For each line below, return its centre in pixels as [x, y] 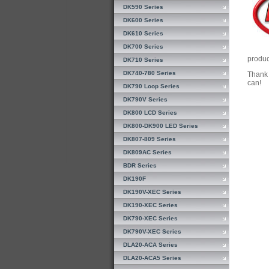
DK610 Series [143, 33]
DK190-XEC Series [150, 205]
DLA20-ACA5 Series [152, 258]
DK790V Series [145, 99]
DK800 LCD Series [150, 113]
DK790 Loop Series [151, 86]
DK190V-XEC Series [152, 192]
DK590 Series [143, 7]
